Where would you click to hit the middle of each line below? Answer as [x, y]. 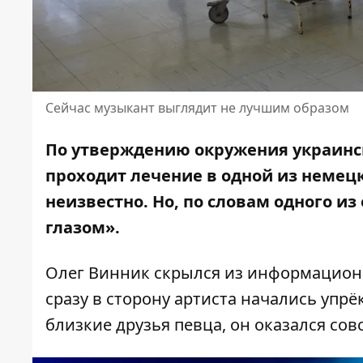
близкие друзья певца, [136, 325]
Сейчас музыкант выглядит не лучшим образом [197, 108]
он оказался [278, 325]
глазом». [83, 228]
